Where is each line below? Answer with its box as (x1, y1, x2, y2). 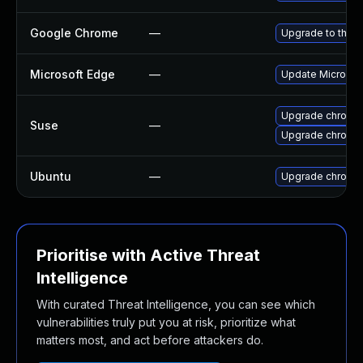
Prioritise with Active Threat (36, 246, 260, 265)
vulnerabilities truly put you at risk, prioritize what (36, 315, 296, 329)
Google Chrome (30, 26, 118, 40)
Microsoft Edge (30, 67, 115, 81)
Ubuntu (30, 169, 71, 183)
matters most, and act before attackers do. (36, 333, 263, 347)
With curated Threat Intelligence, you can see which (36, 297, 315, 311)
